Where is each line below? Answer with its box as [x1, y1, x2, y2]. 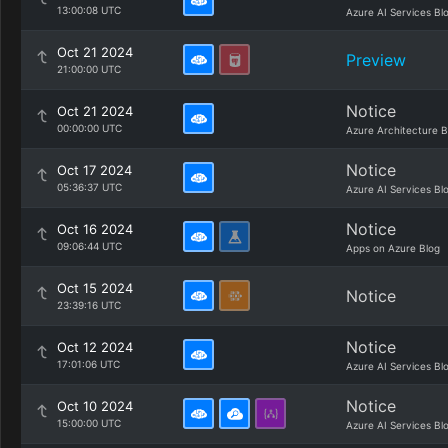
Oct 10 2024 [57, 398, 133, 414]
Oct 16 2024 [57, 221, 133, 237]
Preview [346, 50, 406, 70]
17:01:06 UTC [57, 358, 120, 370]
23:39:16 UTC [57, 299, 121, 311]
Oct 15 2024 [57, 280, 133, 296]
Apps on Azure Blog [346, 242, 440, 254]
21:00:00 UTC [57, 63, 121, 75]
